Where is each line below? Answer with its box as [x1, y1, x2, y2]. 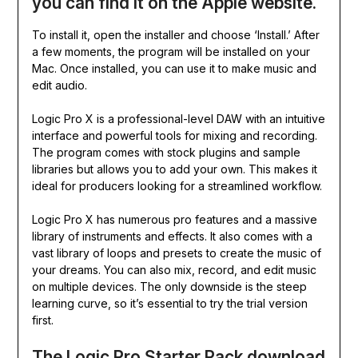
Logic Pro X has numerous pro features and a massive [31, 213, 317, 227]
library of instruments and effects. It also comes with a [31, 229, 312, 244]
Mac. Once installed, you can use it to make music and [31, 62, 316, 76]
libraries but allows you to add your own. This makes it [31, 162, 317, 177]
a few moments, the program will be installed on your [31, 45, 310, 59]
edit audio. [31, 78, 87, 93]
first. [31, 313, 54, 328]
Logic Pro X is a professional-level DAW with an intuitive [31, 112, 325, 126]
